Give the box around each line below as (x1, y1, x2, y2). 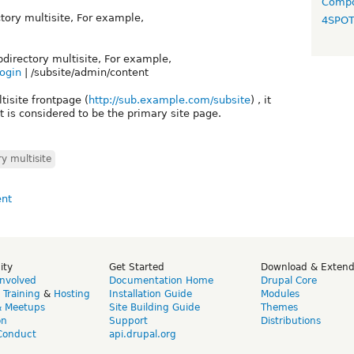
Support (109, 314, 148, 326)
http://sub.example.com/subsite (88, 93, 250, 106)
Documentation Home (109, 274, 213, 286)
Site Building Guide (109, 301, 200, 313)
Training (3, 288, 40, 299)
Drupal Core (261, 274, 317, 286)
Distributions (261, 314, 321, 326)
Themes (261, 301, 298, 313)
